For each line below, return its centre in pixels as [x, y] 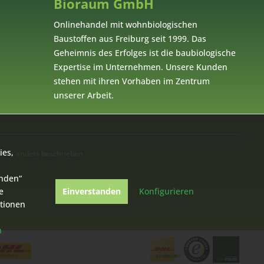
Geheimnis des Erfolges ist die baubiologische [145, 53]
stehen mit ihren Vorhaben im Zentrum [132, 81]
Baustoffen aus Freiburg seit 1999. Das [130, 39]
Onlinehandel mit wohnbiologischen [126, 24]
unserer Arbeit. [84, 95]
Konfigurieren [166, 191]
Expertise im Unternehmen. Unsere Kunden [141, 67]
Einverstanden [91, 191]
